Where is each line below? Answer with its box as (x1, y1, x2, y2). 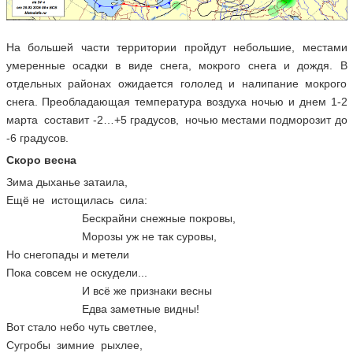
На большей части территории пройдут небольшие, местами (6, 40, 347, 54)
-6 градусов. (6, 131, 69, 144)
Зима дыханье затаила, (6, 175, 128, 188)
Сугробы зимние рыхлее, (6, 338, 143, 351)
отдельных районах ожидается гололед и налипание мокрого (6, 76, 347, 90)
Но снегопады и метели (6, 247, 129, 261)
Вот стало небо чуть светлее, (6, 320, 157, 333)
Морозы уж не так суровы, (6, 229, 217, 243)
